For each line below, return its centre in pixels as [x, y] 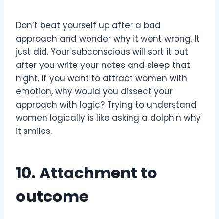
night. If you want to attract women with [101, 78]
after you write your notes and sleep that [103, 65]
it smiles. [34, 131]
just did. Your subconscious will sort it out [102, 52]
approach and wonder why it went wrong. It [108, 38]
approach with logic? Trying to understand [106, 104]
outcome [52, 196]
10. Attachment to [87, 173]
